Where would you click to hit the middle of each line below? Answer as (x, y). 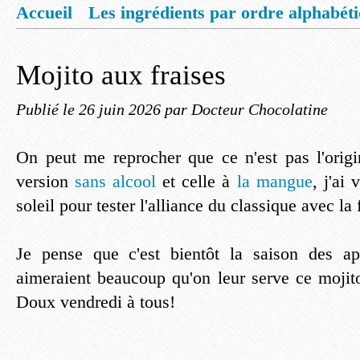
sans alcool (116, 181)
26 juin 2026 (122, 109)
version (46, 181)
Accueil (44, 12)
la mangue (274, 181)
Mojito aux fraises (121, 75)
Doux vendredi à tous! (96, 302)
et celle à (196, 181)
